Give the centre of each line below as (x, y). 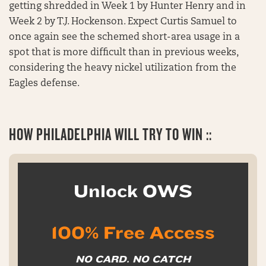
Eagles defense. (44, 83)
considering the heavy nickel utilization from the (123, 68)
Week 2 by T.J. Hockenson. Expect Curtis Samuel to (123, 22)
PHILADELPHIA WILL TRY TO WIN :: (124, 134)
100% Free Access (133, 232)
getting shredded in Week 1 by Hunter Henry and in (127, 6)
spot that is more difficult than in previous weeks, (123, 53)
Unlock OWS (133, 191)
